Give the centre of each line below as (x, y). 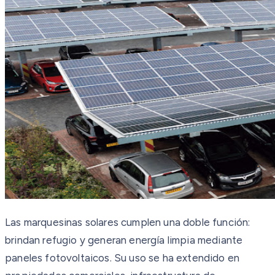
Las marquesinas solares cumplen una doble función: (128, 222)
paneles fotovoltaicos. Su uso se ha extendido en (122, 258)
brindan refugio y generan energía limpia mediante (124, 240)
